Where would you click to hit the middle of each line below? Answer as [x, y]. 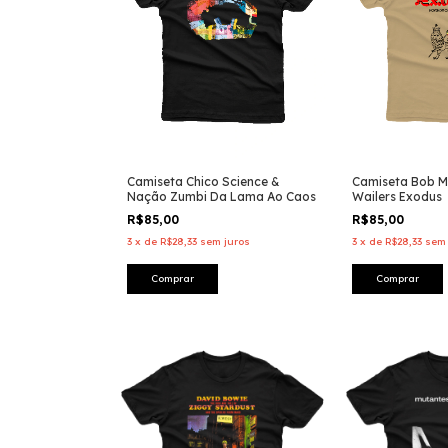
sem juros [225, 241]
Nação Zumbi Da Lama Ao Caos [221, 196]
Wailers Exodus [397, 196]
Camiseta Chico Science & [203, 181]
